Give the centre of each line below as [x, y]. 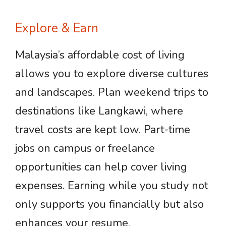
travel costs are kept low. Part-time [103, 130]
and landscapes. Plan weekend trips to [112, 92]
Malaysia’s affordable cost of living [100, 55]
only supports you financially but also [109, 204]
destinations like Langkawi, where [99, 111]
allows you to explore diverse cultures [112, 74]
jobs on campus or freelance [85, 148]
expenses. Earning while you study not [112, 186]
